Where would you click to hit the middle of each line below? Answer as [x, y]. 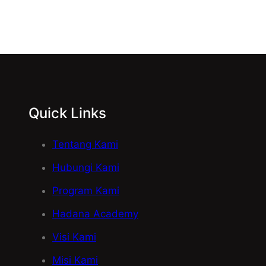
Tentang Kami [85, 144]
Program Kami [86, 191]
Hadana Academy [95, 214]
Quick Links [67, 113]
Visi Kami [74, 237]
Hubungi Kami [86, 167]
